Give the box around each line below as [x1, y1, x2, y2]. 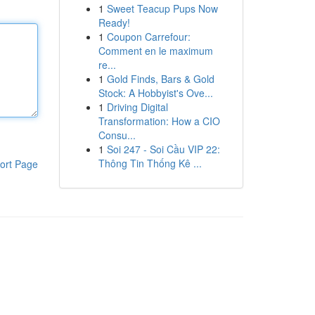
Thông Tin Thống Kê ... [98, 156, 202, 170]
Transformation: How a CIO [98, 114, 220, 128]
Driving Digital [106, 100, 168, 114]
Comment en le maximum [98, 44, 213, 58]
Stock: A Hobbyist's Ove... [98, 86, 213, 100]
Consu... [98, 128, 136, 142]
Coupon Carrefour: [106, 30, 191, 44]
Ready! [98, 15, 130, 30]
